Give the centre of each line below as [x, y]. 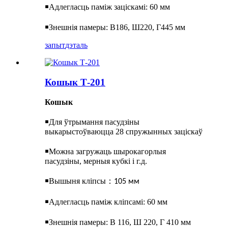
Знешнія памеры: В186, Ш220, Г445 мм [117, 27]
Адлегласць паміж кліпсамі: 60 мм [108, 202]
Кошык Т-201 [75, 82]
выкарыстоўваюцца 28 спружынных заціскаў [124, 131]
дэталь [76, 45]
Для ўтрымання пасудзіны [94, 122]
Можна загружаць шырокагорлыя [107, 151]
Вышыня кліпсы [77, 181]
